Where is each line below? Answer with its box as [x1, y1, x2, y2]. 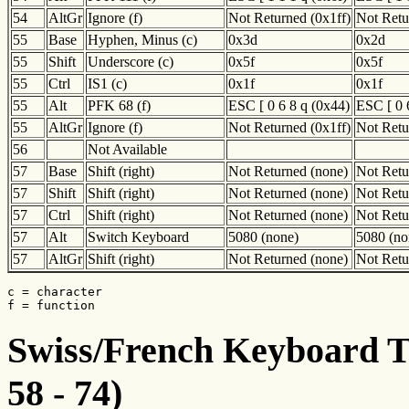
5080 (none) [228, 228, 299, 245]
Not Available [88, 141, 167, 157]
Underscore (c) [88, 53, 173, 69]
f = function [7, 298, 95, 312]
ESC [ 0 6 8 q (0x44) [228, 97, 350, 113]
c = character [7, 284, 102, 299]
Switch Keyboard [88, 228, 189, 245]
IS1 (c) [88, 75, 127, 91]
